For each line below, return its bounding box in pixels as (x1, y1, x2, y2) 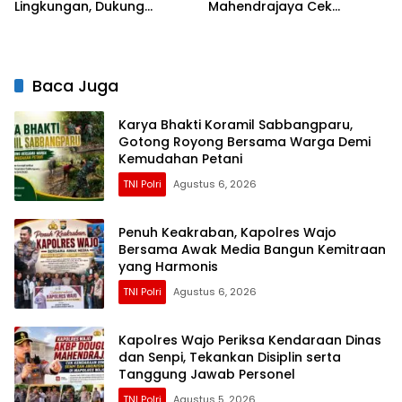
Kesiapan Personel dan (208, 14, 359, 33)
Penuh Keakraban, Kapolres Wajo (118, 223, 336, 241)
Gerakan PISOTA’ (14, 14, 124, 33)
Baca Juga (32, 74, 118, 98)
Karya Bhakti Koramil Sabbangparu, (118, 115, 353, 134)
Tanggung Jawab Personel (118, 364, 295, 383)
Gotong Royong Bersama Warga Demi (118, 132, 371, 151)
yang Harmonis (118, 257, 218, 275)
